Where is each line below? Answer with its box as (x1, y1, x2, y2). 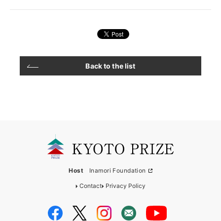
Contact (79, 182, 102, 190)
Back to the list (85, 62, 136, 71)
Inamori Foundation (89, 167, 146, 175)
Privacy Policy (106, 182, 146, 190)
